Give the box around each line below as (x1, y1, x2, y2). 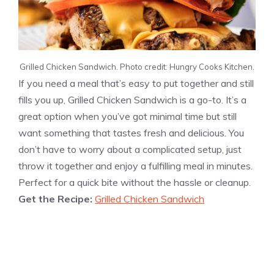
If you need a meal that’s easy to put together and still (18, 76, 254, 89)
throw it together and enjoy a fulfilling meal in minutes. (18, 159, 253, 172)
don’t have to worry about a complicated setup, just (18, 143, 242, 155)
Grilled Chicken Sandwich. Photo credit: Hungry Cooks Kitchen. (20, 61, 254, 72)
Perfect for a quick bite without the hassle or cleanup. (18, 176, 251, 188)
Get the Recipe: (18, 192, 95, 205)
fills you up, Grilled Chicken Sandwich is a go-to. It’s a (18, 93, 246, 106)
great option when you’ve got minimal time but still (18, 109, 237, 122)
